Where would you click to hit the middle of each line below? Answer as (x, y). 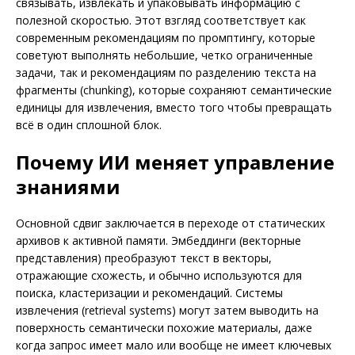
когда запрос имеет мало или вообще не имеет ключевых (174, 345)
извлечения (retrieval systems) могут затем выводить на (167, 311)
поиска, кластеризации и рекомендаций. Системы (149, 293)
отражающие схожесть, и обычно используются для (159, 276)
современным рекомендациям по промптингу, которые (166, 38)
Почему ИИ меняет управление (175, 162)
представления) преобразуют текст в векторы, (144, 258)
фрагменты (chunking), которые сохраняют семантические (174, 90)
